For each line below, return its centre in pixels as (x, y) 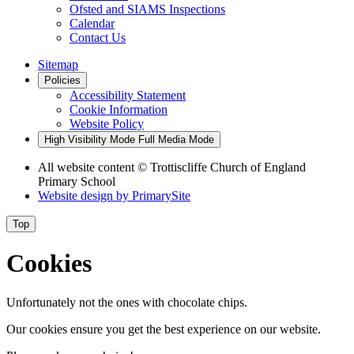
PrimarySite (161, 195)
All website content (88, 167)
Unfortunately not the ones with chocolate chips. (127, 302)
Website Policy (107, 123)
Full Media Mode (176, 139)
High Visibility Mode (90, 139)
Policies (62, 80)
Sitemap (58, 64)
